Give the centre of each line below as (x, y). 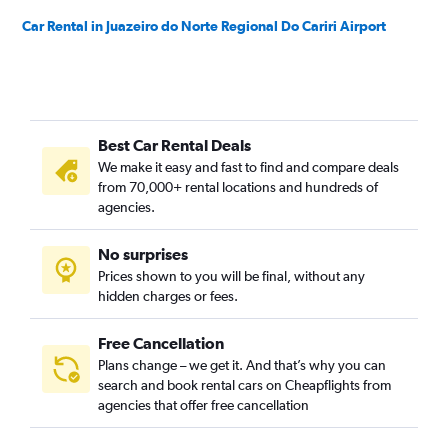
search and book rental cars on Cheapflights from (244, 385)
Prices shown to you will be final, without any (231, 276)
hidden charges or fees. (168, 296)
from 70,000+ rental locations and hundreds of (238, 187)
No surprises (143, 254)
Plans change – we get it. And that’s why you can (242, 365)
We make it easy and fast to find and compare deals (248, 167)
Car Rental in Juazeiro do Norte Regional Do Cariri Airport (204, 26)
